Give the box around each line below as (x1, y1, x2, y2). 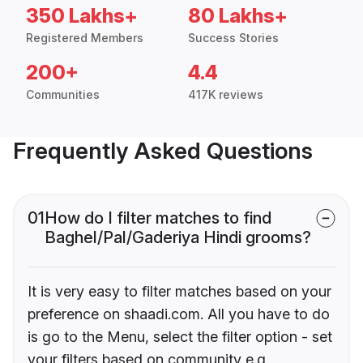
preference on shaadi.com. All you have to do (28, 305, 330, 323)
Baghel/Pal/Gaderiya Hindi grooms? (45, 228, 311, 248)
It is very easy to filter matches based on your (28, 283, 331, 301)
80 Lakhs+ (188, 4, 288, 28)
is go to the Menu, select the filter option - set (28, 328, 332, 346)
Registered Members (26, 31, 143, 45)
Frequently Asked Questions (13, 137, 313, 165)
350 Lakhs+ (26, 4, 138, 28)
